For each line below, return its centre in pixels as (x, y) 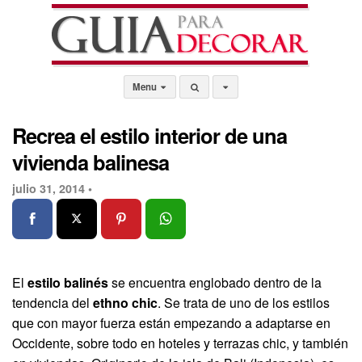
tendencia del (53, 302)
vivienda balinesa (90, 162)
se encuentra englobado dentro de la (215, 282)
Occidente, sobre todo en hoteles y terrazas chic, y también (180, 343)
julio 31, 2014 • (52, 188)
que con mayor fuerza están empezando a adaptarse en (171, 322)
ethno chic (125, 302)
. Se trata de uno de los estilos (244, 302)
